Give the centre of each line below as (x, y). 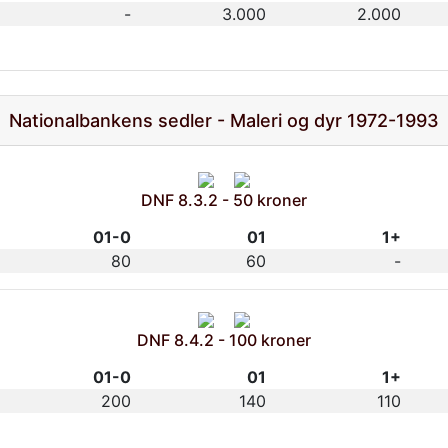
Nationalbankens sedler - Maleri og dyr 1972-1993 (224, 120)
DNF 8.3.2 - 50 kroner (224, 199)
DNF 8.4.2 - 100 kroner (224, 339)
